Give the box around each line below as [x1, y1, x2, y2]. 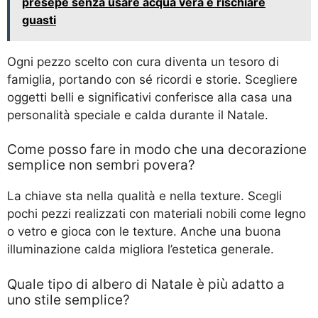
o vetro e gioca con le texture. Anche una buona [7, 224, 281, 239]
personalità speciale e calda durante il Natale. [7, 107, 268, 122]
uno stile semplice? [7, 291, 130, 308]
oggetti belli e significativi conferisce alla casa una [7, 89, 292, 104]
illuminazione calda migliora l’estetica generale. [7, 242, 274, 257]
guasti [22, 12, 56, 27]
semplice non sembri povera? [7, 157, 195, 174]
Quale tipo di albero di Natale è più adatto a [7, 275, 285, 292]
